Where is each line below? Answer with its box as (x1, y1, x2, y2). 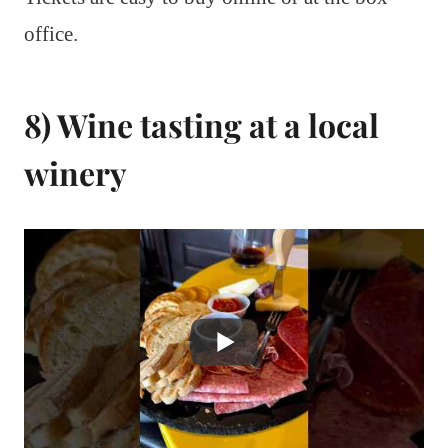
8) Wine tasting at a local (24, 103, 379, 147)
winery (24, 151, 127, 195)
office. (24, 22, 78, 47)
